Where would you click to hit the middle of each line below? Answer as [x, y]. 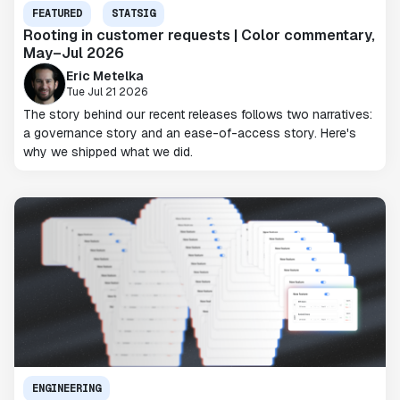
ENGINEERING [67, 388]
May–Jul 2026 [74, 53]
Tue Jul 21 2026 [107, 92]
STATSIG [133, 13]
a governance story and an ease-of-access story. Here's [190, 133]
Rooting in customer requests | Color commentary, [199, 35]
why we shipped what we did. [108, 152]
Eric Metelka [104, 75]
